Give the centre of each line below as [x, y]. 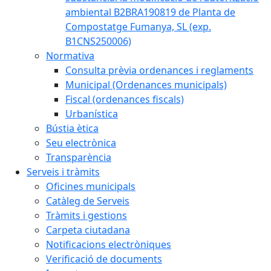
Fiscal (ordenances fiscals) [125, 99]
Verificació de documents [104, 259]
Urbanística [92, 114]
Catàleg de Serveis [88, 201]
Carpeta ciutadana [88, 230]
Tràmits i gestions [87, 215]
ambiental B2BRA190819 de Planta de [150, 12]
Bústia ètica [72, 128]
